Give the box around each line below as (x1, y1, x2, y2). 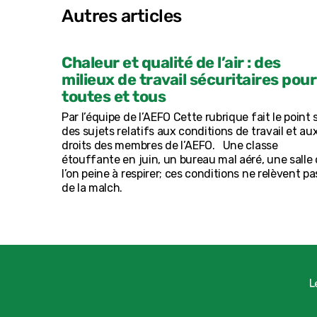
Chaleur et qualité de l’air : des (62, 53, 281, 73)
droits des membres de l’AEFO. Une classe (62, 139, 278, 153)
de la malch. (62, 181, 123, 195)
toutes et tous (62, 87, 166, 107)
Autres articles (62, 6, 182, 27)
